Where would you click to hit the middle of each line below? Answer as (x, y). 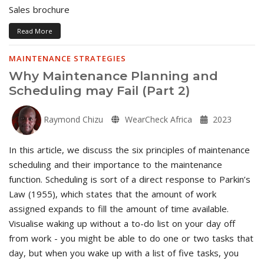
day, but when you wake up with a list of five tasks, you (124, 253)
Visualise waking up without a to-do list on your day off (122, 223)
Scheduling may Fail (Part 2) (99, 90)
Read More (35, 31)
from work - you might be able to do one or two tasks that (131, 238)
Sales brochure (39, 9)
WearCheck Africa (157, 119)
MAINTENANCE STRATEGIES (67, 58)
